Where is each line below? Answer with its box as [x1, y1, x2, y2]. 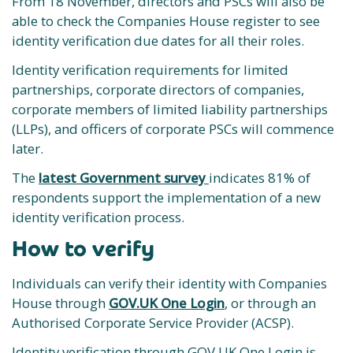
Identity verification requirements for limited [12, 61, 288, 79]
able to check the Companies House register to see [12, 12, 320, 30]
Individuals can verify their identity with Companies [12, 274, 327, 292]
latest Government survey [39, 169, 209, 187]
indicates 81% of [209, 169, 310, 187]
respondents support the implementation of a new [12, 188, 321, 206]
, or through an [225, 294, 316, 312]
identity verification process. [12, 208, 184, 226]
